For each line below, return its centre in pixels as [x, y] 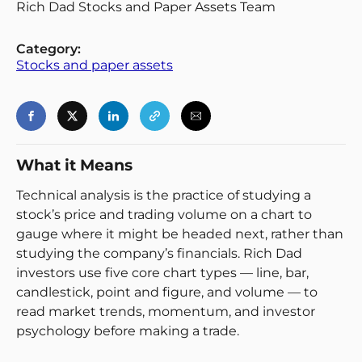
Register [143, 137]
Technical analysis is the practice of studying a [164, 195]
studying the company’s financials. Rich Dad [159, 253]
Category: [48, 49]
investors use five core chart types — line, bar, [162, 273]
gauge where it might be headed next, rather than [180, 234]
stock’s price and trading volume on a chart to [164, 215]
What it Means [74, 165]
